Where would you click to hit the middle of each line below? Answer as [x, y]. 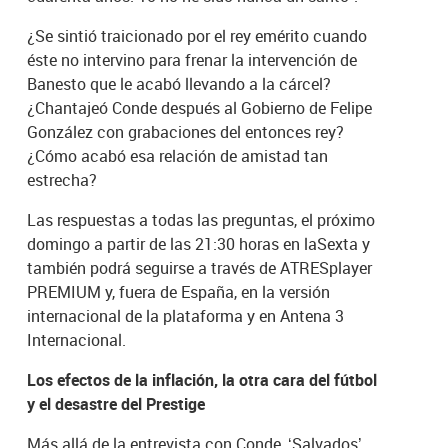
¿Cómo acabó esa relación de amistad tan [178, 155]
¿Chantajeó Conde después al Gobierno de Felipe [200, 107]
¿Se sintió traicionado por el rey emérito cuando [197, 35]
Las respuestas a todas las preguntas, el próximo [201, 219]
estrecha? [62, 179]
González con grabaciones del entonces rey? [186, 131]
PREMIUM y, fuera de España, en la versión [179, 291]
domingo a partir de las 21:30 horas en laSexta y [199, 243]
